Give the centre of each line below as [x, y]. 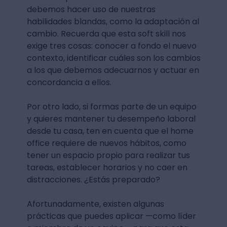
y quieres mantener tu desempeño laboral [111, 119]
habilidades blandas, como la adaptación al [113, 22]
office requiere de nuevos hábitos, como [106, 143]
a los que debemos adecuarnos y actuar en [113, 70]
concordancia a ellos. [69, 82]
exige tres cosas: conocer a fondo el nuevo [111, 46]
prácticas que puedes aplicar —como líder [111, 216]
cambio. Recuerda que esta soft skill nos [106, 34]
